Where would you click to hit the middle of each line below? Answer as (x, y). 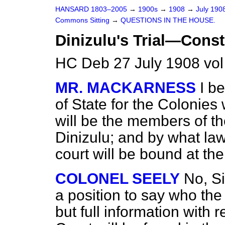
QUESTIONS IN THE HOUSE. (168, 20)
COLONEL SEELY (118, 179)
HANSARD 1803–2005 (91, 9)
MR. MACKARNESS (126, 88)
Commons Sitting (83, 20)
